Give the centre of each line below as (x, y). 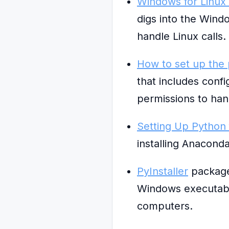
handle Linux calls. (181, 36)
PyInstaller (163, 171)
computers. (165, 206)
